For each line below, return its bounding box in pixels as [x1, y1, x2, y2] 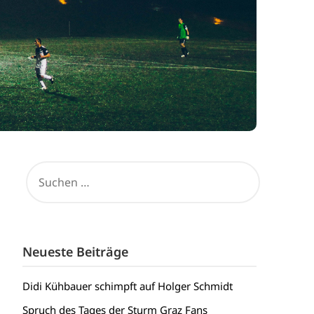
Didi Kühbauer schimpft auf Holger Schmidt [22, 279, 233, 294]
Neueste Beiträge [22, 243, 128, 261]
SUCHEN [21, 158, 62, 173]
